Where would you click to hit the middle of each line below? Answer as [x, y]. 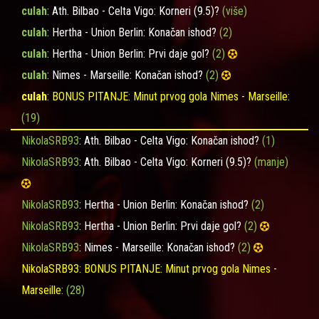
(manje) [271, 162]
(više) [235, 11]
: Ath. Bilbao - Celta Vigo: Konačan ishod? [171, 141]
